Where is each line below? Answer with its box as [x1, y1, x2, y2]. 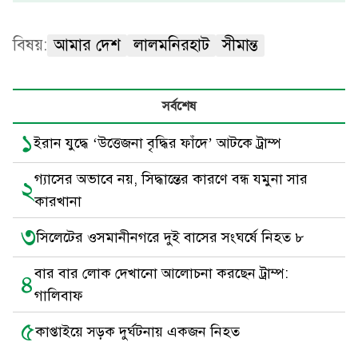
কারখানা [34, 193, 82, 210]
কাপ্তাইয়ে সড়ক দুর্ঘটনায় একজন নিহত [35, 323, 240, 340]
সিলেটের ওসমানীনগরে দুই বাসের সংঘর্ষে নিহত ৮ [36, 229, 304, 246]
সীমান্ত [222, 35, 258, 55]
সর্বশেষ [162, 98, 196, 114]
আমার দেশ [54, 35, 121, 55]
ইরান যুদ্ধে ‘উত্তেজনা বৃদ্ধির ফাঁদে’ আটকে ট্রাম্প [34, 134, 281, 152]
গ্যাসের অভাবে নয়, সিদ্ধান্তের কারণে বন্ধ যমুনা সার [34, 170, 308, 188]
